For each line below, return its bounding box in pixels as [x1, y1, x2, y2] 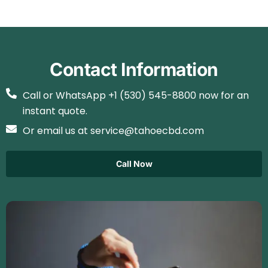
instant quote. [22, 104, 87, 118]
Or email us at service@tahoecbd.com [22, 124, 204, 138]
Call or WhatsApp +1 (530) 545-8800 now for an [22, 89, 249, 103]
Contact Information [50, 59, 218, 81]
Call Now [115, 159, 153, 169]
